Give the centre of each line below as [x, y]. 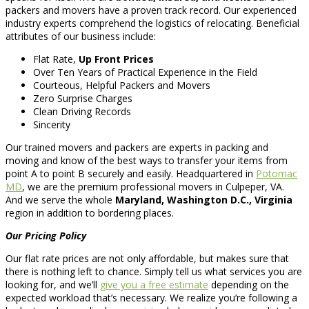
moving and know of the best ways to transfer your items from [147, 161]
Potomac [277, 174]
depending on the [249, 285]
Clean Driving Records [82, 112]
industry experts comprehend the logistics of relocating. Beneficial [152, 23]
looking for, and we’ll [53, 285]
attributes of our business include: [81, 37]
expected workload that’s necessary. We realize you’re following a [151, 298]
